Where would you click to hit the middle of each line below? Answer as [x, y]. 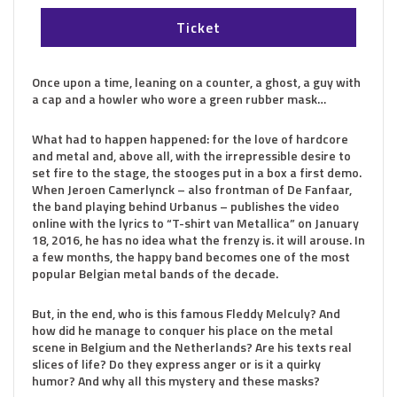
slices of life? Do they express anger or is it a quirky [176, 363]
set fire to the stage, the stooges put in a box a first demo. [197, 172]
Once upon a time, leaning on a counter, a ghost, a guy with [196, 82]
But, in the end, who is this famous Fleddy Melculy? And [186, 313]
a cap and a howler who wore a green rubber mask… [179, 98]
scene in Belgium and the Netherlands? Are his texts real [192, 346]
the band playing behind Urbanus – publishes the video [186, 206]
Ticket [198, 27]
